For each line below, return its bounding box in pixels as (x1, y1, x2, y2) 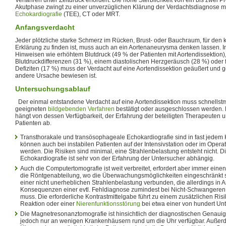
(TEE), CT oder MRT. (62, 10, 120, 18)
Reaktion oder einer (20, 200, 76, 207)
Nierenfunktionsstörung (76, 200, 140, 207)
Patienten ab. (15, 119, 51, 127)
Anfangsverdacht (15, 23, 75, 31)
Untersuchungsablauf (15, 84, 90, 93)
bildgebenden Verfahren (48, 105, 115, 112)
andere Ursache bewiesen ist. (15, 72, 97, 79)
